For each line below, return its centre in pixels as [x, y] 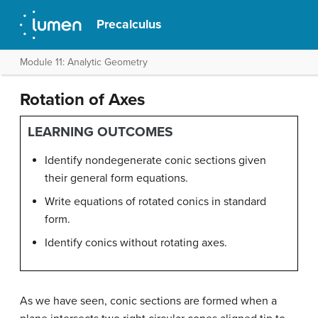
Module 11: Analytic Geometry [84, 62]
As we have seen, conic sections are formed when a [148, 301]
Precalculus [129, 24]
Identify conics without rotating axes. [136, 243]
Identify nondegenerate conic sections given [155, 160]
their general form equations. [116, 178]
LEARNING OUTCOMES [100, 132]
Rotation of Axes [82, 100]
